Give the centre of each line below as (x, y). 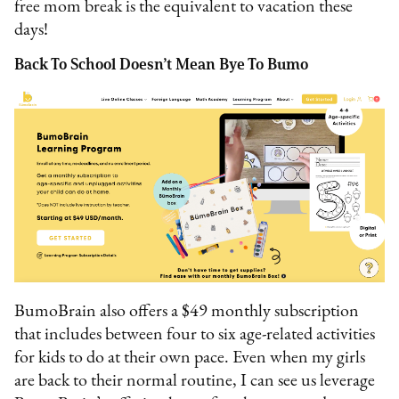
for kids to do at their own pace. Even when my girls (190, 358)
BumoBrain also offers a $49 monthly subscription (187, 312)
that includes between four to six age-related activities (195, 335)
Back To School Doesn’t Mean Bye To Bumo (162, 64)
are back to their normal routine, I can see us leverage (195, 382)
